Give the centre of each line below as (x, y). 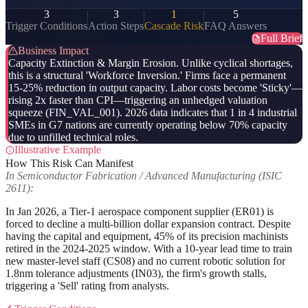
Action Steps (116, 26)
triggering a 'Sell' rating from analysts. (87, 285)
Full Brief (282, 38)
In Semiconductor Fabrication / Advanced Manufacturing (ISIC (144, 175)
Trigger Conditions (46, 26)
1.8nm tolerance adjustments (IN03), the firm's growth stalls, (136, 273)
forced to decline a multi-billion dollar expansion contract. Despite (148, 223)
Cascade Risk (174, 26)
